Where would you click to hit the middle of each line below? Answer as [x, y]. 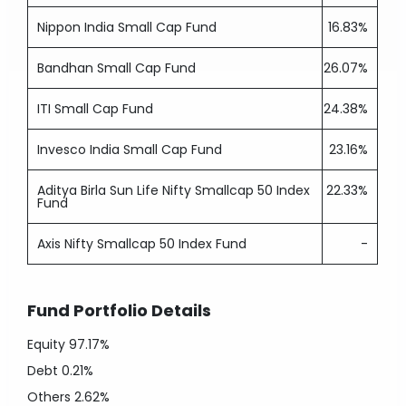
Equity [48, 344]
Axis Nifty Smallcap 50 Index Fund [142, 244]
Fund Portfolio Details [120, 310]
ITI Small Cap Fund [96, 109]
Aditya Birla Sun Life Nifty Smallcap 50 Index [174, 190]
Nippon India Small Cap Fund [127, 27]
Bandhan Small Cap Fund [117, 68]
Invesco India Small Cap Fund [130, 150]
